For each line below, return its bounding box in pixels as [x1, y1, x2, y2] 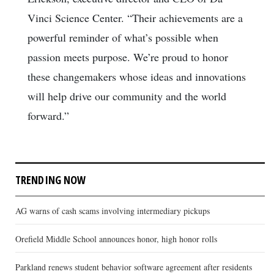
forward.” [28, 108, 69, 124]
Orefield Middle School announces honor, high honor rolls [15, 233, 217, 245]
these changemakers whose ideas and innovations [28, 69, 246, 84]
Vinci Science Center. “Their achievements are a [28, 10, 243, 26]
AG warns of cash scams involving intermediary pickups [15, 205, 210, 217]
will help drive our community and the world [28, 89, 226, 104]
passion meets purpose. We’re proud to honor [28, 50, 228, 65]
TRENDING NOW [15, 172, 86, 188]
